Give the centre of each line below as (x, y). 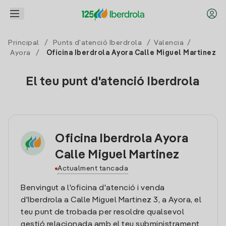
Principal (24, 43)
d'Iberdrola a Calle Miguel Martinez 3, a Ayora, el (111, 200)
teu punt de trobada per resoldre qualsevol (102, 212)
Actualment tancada (93, 168)
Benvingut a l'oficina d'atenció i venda (93, 188)
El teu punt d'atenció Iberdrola (113, 82)
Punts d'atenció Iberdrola (97, 43)
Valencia (169, 43)
